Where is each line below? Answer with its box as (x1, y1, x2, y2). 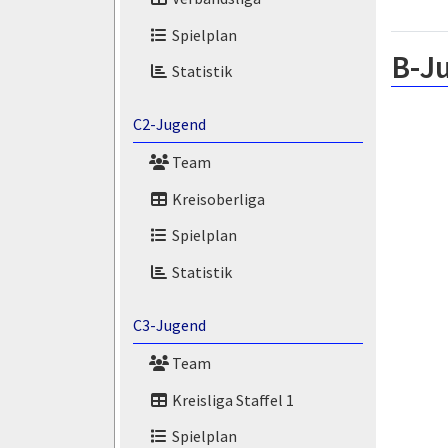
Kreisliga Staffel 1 (168, 389, 294, 410)
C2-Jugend (132, 114, 206, 135)
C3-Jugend (132, 315, 206, 335)
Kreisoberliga (168, 188, 265, 209)
